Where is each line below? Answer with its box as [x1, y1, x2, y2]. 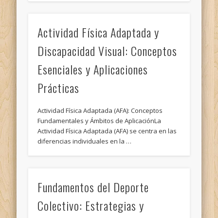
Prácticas [37, 79, 80, 97]
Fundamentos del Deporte [37, 178, 149, 196]
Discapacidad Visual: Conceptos [37, 42, 178, 60]
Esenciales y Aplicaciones [37, 60, 148, 78]
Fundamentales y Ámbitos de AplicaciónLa [37, 116, 162, 126]
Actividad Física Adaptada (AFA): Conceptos [37, 106, 163, 115]
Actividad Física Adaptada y [37, 23, 160, 41]
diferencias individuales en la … [37, 137, 132, 146]
